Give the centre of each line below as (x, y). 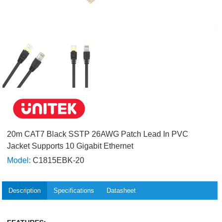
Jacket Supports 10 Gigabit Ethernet (70, 146)
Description (25, 190)
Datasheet (121, 190)
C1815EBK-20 (58, 161)
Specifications (74, 190)
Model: (19, 161)
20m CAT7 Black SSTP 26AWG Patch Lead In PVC (98, 134)
